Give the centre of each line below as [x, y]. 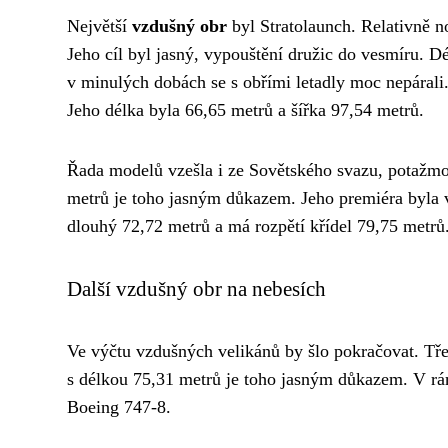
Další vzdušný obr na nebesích [196, 288]
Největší [99, 25]
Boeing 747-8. [119, 406]
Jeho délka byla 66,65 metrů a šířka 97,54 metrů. [245, 109]
